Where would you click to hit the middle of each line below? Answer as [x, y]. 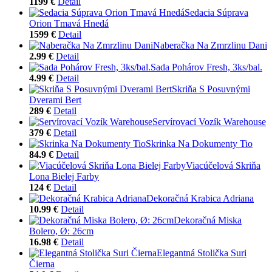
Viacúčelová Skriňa [223, 165]
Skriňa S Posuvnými [211, 89]
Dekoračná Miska [208, 220]
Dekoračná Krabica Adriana [200, 198]
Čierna [42, 263]
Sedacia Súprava [216, 12]
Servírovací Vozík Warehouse [209, 121]
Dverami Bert [55, 100]
